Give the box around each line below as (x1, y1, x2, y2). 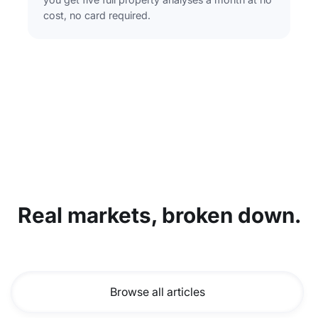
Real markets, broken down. (17, 202, 301, 229)
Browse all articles (109, 285, 205, 300)
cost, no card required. (43, 9, 150, 22)
